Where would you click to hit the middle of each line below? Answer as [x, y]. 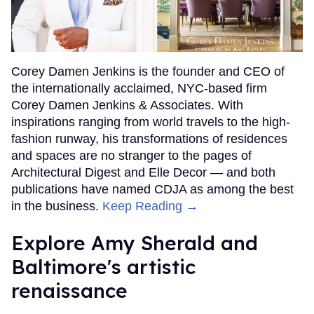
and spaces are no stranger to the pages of [131, 155]
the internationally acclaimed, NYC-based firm [139, 88]
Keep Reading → [150, 206]
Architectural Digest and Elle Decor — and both [143, 172]
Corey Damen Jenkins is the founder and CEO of [148, 71]
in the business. [57, 206]
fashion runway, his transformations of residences [149, 138]
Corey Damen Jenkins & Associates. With [127, 105]
